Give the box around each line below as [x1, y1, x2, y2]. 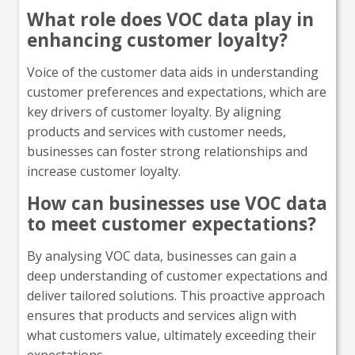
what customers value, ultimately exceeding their [27, 326, 316, 344]
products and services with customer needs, [27, 122, 286, 140]
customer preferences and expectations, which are [27, 82, 326, 101]
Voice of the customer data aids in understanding [27, 63, 319, 81]
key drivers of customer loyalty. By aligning [27, 102, 281, 120]
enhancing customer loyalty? [27, 27, 288, 52]
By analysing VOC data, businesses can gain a [27, 246, 296, 265]
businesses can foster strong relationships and [27, 142, 307, 160]
